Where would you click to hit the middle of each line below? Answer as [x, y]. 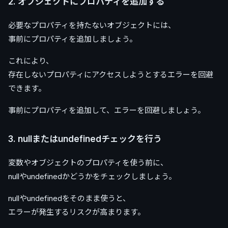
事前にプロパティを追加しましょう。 [73, 39]
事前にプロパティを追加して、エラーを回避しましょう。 [107, 110]
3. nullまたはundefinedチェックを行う [85, 139]
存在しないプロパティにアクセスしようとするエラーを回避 [111, 74]
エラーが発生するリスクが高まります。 [77, 212]
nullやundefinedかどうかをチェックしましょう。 [92, 176]
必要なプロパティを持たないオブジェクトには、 [92, 25]
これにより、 [31, 61]
